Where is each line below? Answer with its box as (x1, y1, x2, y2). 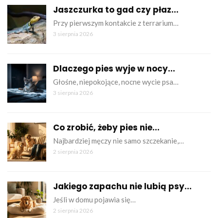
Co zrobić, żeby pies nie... (53, 121, 160, 133)
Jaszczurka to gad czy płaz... (53, 3, 179, 16)
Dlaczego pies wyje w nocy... (53, 62, 175, 74)
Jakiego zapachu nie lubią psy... (53, 180, 192, 192)
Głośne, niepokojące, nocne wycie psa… (53, 77, 179, 86)
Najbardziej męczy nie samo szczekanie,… (53, 136, 184, 145)
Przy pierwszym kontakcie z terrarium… (53, 18, 179, 27)
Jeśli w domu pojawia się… (53, 195, 136, 204)
